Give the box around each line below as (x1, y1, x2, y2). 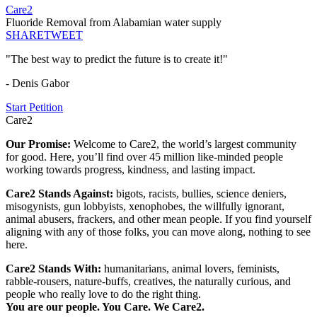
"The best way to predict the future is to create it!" (6, 53, 228, 66)
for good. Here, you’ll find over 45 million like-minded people (6, 151, 283, 163)
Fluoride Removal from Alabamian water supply (6, 16, 221, 29)
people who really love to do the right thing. (6, 288, 201, 301)
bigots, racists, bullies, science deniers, (116, 188, 287, 200)
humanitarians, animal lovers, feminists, (104, 263, 279, 275)
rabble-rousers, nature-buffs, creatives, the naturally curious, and (6, 275, 291, 288)
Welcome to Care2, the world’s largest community (74, 138, 296, 151)
